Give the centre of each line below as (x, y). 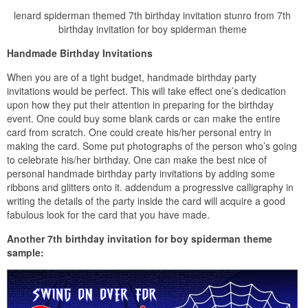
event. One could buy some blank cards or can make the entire (144, 118)
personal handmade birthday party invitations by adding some (141, 173)
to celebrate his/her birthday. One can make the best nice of (137, 159)
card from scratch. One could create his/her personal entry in (139, 132)
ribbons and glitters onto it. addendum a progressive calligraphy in (150, 187)
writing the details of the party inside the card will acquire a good (146, 200)
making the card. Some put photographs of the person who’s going (152, 145)
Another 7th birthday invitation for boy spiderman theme (140, 238)
